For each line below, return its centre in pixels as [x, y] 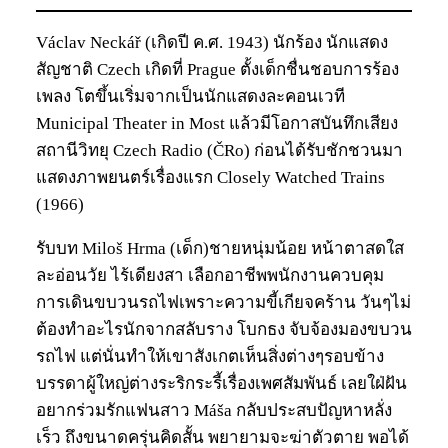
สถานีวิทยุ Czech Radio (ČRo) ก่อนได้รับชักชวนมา [219, 150]
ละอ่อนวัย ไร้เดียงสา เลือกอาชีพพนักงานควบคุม [210, 275]
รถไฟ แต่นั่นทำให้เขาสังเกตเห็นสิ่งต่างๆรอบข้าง [210, 356]
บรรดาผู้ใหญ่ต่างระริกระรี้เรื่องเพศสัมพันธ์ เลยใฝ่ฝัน [221, 383]
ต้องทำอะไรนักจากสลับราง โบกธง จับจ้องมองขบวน [224, 329]
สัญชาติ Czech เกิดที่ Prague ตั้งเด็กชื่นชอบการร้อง [217, 69]
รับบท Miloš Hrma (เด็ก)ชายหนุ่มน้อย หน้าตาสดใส [220, 248]
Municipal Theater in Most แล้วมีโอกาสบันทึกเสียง [217, 123]
